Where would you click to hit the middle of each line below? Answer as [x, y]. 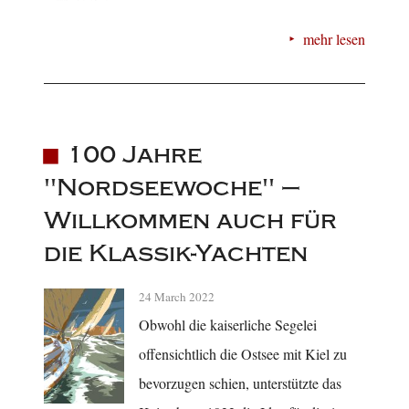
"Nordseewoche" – [172, 188]
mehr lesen [334, 38]
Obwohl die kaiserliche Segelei [228, 325]
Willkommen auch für [190, 221]
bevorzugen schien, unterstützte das [240, 383]
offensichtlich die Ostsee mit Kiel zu [243, 354]
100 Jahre [134, 155]
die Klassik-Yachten [176, 254]
